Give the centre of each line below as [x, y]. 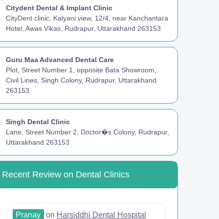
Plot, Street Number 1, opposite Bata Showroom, [81, 70]
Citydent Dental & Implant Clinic [59, 8]
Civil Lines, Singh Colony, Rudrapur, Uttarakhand [81, 80]
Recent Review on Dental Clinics [66, 175]
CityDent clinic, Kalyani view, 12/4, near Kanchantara [87, 18]
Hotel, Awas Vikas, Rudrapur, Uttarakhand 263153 [83, 28]
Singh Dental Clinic [38, 122]
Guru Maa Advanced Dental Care [60, 59]
